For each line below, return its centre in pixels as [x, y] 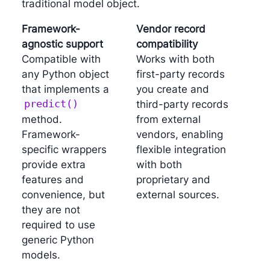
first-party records [181, 74]
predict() [51, 104]
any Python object [65, 74]
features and [52, 179]
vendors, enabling [180, 134]
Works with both [175, 59]
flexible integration [181, 149]
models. [41, 255]
